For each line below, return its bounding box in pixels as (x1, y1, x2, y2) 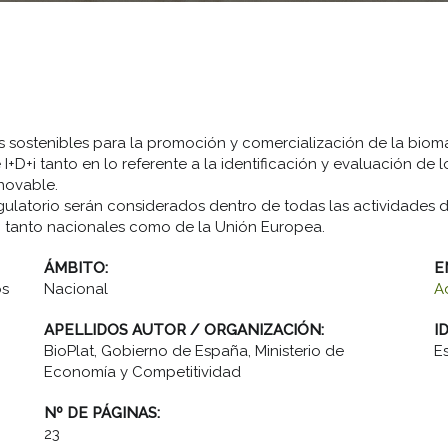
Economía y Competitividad (44, 363, 241, 381)
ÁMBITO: (44, 259, 112, 277)
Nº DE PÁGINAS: (44, 404, 164, 422)
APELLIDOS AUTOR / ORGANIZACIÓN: (44, 321, 328, 339)
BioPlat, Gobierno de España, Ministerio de (44, 342, 344, 360)
